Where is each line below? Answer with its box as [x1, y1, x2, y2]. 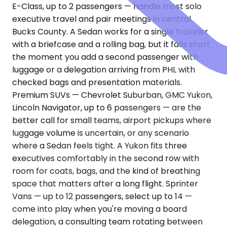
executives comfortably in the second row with [12, 153, 199, 165]
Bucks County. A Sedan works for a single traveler [12, 26, 208, 38]
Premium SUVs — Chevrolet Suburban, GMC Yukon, [12, 89, 212, 101]
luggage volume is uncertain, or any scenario [12, 127, 189, 139]
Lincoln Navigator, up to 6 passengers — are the [12, 102, 201, 114]
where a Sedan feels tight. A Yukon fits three [12, 140, 187, 152]
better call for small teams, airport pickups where [12, 115, 211, 127]
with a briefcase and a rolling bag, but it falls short [12, 39, 210, 51]
